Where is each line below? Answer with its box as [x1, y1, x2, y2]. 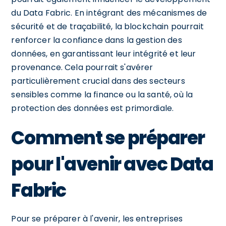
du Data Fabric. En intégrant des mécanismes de [11, 7, 207, 19]
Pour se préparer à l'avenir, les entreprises [11, 212, 183, 224]
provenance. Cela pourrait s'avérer [11, 61, 153, 73]
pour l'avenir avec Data [11, 151, 213, 177]
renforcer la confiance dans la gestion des [11, 34, 182, 46]
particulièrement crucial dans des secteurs [11, 75, 185, 87]
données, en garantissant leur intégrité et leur [11, 47, 196, 60]
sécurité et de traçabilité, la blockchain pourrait [11, 20, 204, 32]
